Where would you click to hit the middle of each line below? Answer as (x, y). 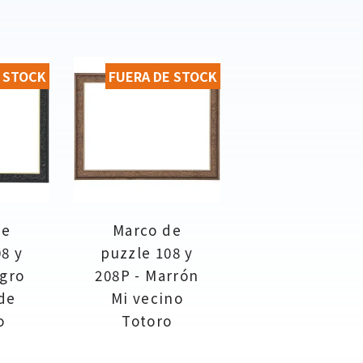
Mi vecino (147, 297)
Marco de (147, 229)
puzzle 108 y (147, 252)
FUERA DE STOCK (162, 76)
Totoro (147, 320)
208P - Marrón (147, 275)
